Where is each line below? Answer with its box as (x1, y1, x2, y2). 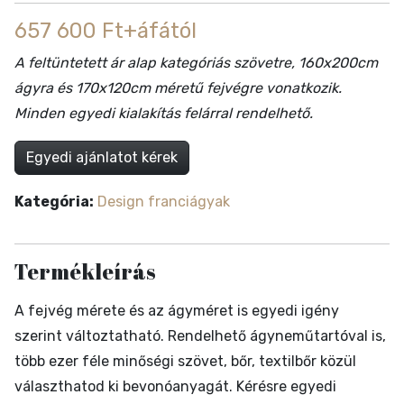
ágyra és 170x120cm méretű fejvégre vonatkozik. (14, 79, 342, 97)
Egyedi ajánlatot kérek (26, 149, 178, 167)
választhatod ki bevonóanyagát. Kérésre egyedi (14, 378, 336, 396)
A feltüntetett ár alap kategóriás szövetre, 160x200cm (14, 54, 378, 72)
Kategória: (14, 193, 94, 211)
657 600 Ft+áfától (14, 18, 197, 44)
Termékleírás (14, 257, 156, 287)
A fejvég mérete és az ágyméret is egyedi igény (14, 302, 339, 320)
